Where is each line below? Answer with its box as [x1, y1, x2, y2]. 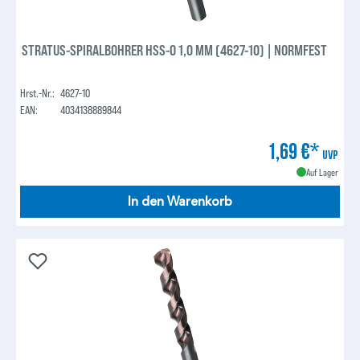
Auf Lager [305, 166, 338, 178]
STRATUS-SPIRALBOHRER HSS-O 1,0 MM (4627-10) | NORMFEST [22, 41, 328, 59]
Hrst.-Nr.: [20, 86, 55, 100]
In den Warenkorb [128, 194, 232, 211]
